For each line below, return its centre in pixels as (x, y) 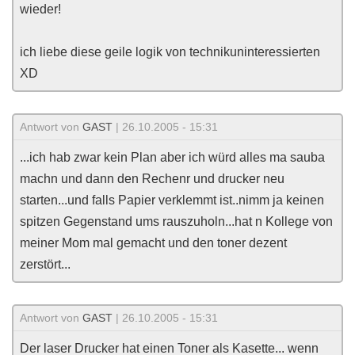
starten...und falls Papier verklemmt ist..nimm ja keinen (172, 200)
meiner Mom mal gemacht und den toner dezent (153, 243)
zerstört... (45, 264)
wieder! (40, 9)
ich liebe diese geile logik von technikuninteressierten (170, 52)
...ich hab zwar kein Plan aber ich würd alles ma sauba (172, 157)
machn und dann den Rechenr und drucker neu (152, 179)
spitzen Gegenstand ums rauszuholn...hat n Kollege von (176, 221)
